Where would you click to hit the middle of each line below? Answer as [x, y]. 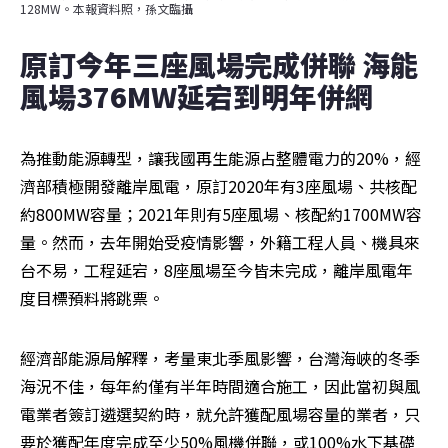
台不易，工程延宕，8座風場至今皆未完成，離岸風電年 [216, 270]
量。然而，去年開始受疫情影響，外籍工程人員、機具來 [220, 242]
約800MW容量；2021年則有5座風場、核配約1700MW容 [221, 214]
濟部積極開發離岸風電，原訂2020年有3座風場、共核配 [218, 186]
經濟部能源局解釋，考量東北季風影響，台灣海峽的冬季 [220, 358]
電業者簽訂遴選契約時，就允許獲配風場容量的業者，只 [220, 414]
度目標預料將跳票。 [92, 298]
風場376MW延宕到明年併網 [196, 96]
